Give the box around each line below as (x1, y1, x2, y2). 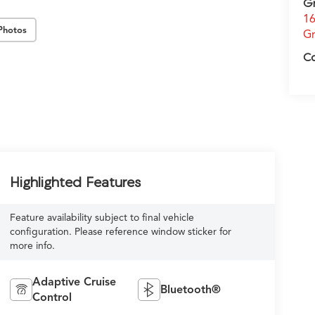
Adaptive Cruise (32, 275, 116, 290)
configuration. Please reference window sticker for (9, 226, 231, 238)
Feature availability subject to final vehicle (9, 212, 194, 224)
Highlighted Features (9, 174, 141, 191)
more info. (9, 240, 55, 252)
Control (32, 290, 72, 305)
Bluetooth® (160, 283, 221, 297)
